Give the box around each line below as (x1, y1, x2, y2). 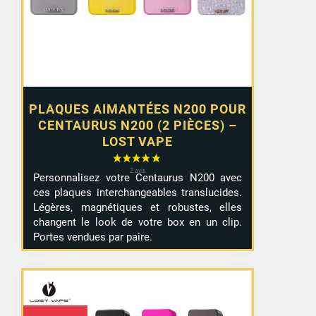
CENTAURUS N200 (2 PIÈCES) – (38, 118, 238, 133)
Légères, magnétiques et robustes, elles (33, 200, 243, 214)
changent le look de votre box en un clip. (33, 215, 243, 229)
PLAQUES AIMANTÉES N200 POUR (29, 102, 247, 117)
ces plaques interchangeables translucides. (33, 186, 243, 199)
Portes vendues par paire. (33, 230, 153, 243)
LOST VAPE (102, 134, 174, 150)
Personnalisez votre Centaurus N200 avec (33, 171, 243, 184)
